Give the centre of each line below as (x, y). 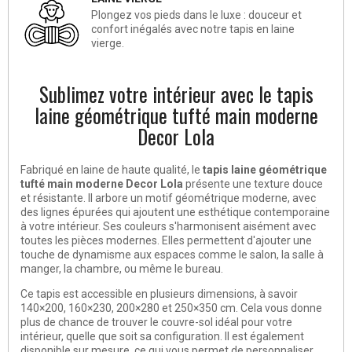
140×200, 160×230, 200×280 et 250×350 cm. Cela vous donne (171, 308)
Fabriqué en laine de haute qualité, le (112, 169)
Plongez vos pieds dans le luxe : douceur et (196, 15)
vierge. (108, 43)
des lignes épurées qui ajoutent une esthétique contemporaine (175, 212)
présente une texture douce (253, 183)
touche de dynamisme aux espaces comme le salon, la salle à (172, 254)
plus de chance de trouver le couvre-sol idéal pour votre (156, 322)
